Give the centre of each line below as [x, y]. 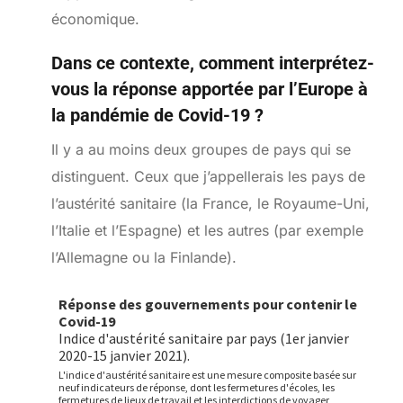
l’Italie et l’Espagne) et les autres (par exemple [207, 230]
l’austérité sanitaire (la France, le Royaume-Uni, [210, 203]
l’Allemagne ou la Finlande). [143, 257]
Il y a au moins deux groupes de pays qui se [201, 149]
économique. [95, 19]
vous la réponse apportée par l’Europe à [209, 90]
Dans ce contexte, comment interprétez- [212, 63]
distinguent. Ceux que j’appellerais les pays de [208, 176]
